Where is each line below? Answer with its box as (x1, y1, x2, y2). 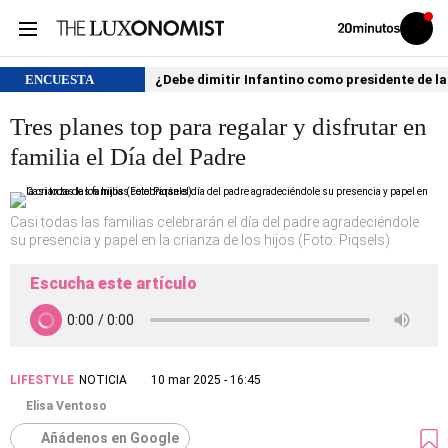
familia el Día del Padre (10, 143, 246, 170)
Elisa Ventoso (26, 399, 107, 413)
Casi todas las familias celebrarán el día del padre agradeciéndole (10, 214, 419, 230)
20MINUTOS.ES (337, 43, 408, 55)
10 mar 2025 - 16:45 (151, 373, 261, 387)
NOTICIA (79, 373, 127, 387)
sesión (415, 37, 445, 49)
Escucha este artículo (30, 274, 197, 293)
